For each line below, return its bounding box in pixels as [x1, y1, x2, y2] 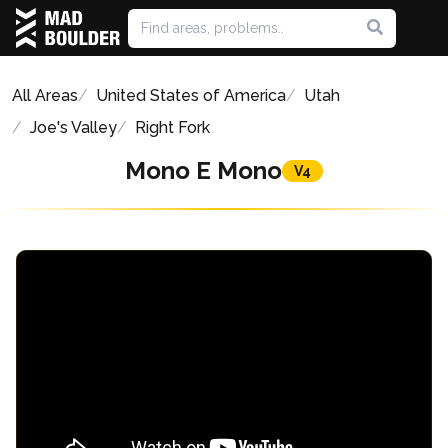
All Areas [12, 86, 78, 105]
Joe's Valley [30, 118, 117, 137]
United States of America [96, 86, 286, 105]
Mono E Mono [125, 156, 282, 185]
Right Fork [135, 118, 210, 137]
